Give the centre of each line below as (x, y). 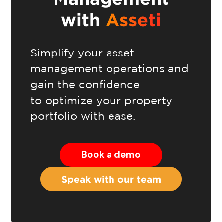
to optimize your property (101, 100)
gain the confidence (85, 84)
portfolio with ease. (84, 116)
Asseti (133, 20)
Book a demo (111, 155)
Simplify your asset (82, 52)
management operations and (109, 68)
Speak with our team (111, 179)
